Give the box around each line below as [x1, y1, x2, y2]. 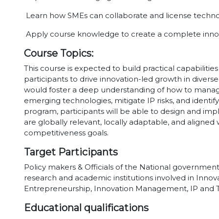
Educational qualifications [24, 202, 149, 214]
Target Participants [24, 146, 118, 158]
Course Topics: [24, 47, 93, 59]
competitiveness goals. [24, 128, 109, 137]
